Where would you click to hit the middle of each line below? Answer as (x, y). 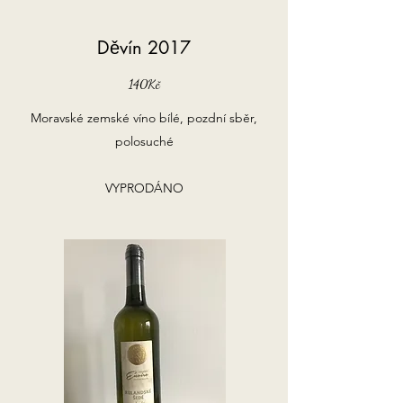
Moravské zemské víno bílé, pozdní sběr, (144, 118)
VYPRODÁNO (144, 188)
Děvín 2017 (144, 48)
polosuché (144, 141)
